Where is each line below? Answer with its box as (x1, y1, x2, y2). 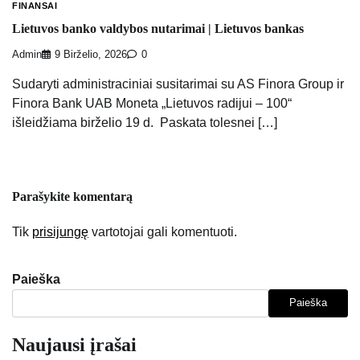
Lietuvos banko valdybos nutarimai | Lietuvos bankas (12, 21, 304, 35)
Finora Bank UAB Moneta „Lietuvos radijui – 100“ (12, 96, 292, 110)
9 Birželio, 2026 (55, 48, 127, 60)
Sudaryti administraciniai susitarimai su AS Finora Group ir (12, 76, 344, 91)
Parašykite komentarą (12, 189, 133, 203)
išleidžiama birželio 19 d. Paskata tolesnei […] (12, 115, 277, 129)
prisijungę (32, 224, 88, 239)
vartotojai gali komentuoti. (88, 224, 237, 239)
